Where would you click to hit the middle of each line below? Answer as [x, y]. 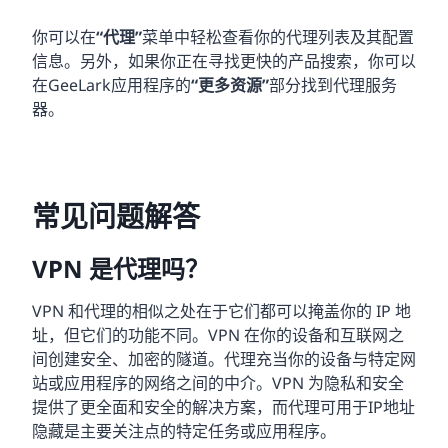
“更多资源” [230, 84]
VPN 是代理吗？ [120, 268]
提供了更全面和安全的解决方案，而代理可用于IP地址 [223, 406]
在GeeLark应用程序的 [111, 84]
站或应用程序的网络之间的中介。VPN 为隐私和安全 [218, 382]
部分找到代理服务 [333, 84]
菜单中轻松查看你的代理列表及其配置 [278, 36]
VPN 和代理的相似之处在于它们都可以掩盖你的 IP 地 [221, 310]
